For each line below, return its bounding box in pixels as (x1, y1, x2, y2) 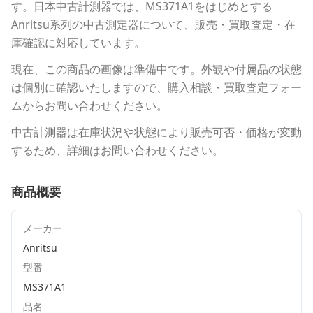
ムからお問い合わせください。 (11, 98, 168, 113)
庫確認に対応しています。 (11, 35, 145, 50)
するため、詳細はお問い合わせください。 (11, 143, 224, 158)
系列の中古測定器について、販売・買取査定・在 (50, 17, 296, 32)
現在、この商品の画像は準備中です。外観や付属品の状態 (11, 61, 302, 77)
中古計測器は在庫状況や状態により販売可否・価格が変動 (11, 124, 302, 140)
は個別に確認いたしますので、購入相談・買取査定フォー (11, 80, 302, 95)
